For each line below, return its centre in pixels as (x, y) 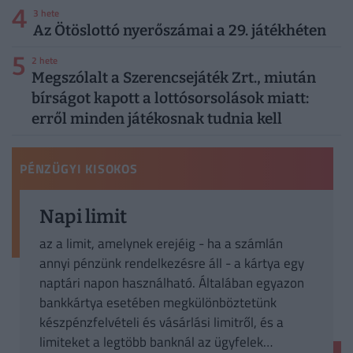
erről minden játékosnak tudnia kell (156, 118)
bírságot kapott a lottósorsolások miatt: (170, 98)
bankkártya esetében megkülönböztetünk (158, 302)
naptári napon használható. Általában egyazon (172, 282)
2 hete (44, 60)
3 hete (46, 13)
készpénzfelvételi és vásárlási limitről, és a (162, 322)
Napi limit (83, 217)
